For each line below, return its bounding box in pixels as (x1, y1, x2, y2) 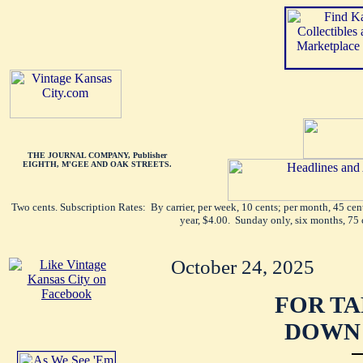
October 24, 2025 (170, 256, 314, 278)
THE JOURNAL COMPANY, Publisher (27, 151, 167, 160)
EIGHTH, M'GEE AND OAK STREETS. (22, 160, 172, 169)
